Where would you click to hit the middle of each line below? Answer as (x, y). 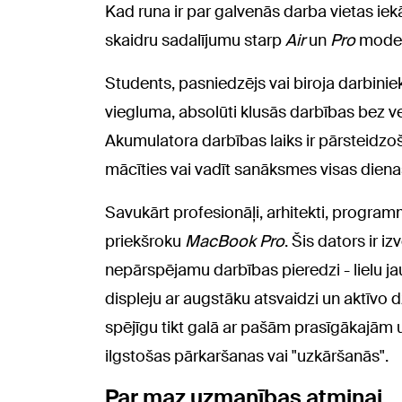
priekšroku (145, 241)
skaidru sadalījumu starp (195, 40)
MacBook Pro (235, 241)
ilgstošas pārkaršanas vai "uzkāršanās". (247, 356)
